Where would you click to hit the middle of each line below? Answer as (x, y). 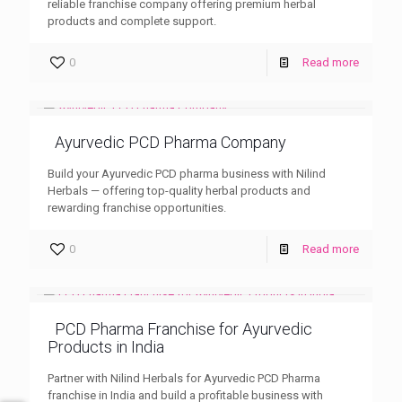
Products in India (106, 346)
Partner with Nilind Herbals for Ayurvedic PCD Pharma (184, 378)
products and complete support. (132, 21)
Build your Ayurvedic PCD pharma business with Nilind (187, 173)
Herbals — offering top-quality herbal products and (179, 190)
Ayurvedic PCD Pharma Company (170, 142)
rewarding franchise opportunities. (137, 207)
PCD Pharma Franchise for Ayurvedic (184, 328)
